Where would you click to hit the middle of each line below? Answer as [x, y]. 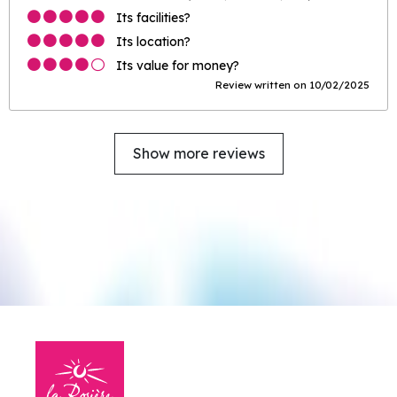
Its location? [153, 42]
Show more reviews [198, 154]
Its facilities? [153, 18]
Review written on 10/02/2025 [292, 85]
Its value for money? [178, 66]
